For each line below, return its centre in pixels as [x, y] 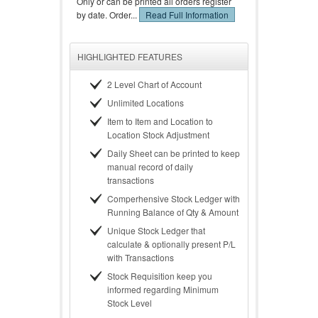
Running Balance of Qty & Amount [173, 212]
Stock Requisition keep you [160, 276]
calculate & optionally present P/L [171, 244]
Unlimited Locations [146, 103]
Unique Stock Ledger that [156, 230]
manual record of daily [150, 166]
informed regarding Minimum [163, 289]
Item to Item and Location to [160, 121]
